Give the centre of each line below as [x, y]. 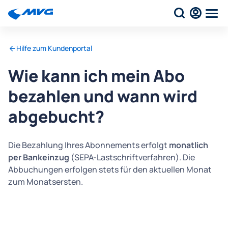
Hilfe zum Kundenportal [54, 48]
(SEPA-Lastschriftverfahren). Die [133, 157]
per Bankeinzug [39, 157]
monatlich [189, 145]
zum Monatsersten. [46, 182]
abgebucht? [56, 117]
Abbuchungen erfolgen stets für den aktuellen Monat [110, 169]
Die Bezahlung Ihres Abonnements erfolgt [89, 145]
